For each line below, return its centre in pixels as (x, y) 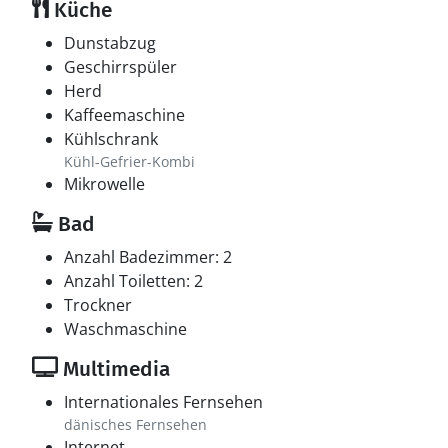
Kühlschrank (111, 139)
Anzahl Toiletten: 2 (133, 281)
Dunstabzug (110, 43)
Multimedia (114, 369)
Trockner (98, 305)
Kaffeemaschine (124, 115)
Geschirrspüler (120, 67)
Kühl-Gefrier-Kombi (129, 161)
